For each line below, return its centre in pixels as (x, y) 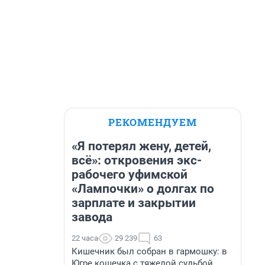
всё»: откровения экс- (137, 160)
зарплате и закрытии (134, 203)
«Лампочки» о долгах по (143, 189)
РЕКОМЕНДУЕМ (153, 122)
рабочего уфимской (130, 174)
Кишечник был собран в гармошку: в (149, 251)
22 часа (85, 238)
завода (92, 217)
